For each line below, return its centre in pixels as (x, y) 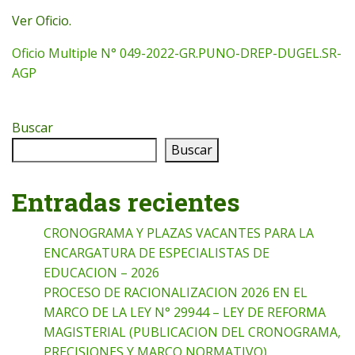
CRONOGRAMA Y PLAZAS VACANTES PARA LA (179, 233)
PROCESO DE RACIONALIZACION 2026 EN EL (176, 293)
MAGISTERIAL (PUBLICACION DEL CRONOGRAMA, (192, 332)
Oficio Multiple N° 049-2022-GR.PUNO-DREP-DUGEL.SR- (177, 53)
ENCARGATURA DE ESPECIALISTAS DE (157, 253)
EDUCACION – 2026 (101, 273)
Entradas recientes (126, 202)
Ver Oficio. (42, 20)
